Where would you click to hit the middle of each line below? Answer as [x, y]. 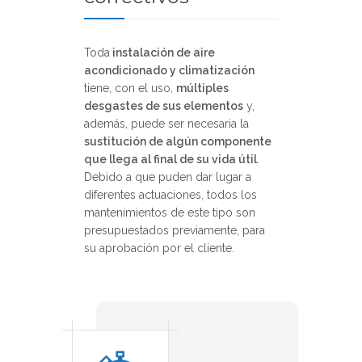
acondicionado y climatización [169, 70]
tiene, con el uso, [130, 88]
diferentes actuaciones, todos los [170, 194]
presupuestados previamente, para [175, 230]
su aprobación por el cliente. [159, 248]
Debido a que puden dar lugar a [168, 177]
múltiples [202, 88]
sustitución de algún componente [178, 141]
